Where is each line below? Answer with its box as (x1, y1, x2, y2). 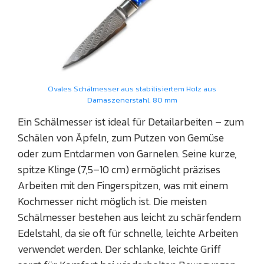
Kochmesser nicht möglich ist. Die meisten (18, 193, 207, 210)
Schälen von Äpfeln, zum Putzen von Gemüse (18, 130, 224, 146)
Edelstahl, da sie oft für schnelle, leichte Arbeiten (18, 225, 238, 242)
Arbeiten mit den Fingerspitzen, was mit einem (18, 177, 228, 194)
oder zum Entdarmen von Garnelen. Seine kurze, (18, 146, 237, 162)
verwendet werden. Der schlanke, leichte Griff (18, 241, 221, 258)
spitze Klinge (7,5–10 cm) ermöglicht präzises (18, 161, 220, 178)
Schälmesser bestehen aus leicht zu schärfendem (18, 209, 241, 226)
